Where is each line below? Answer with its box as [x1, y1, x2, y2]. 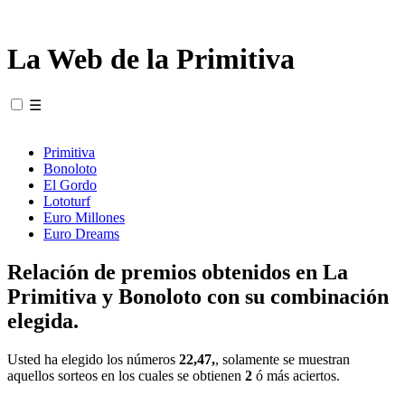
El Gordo [43, 176, 97, 193]
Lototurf [43, 193, 90, 209]
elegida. [7, 308, 79, 333]
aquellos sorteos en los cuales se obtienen [7, 367, 245, 383]
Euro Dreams [43, 225, 119, 241]
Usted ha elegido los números [7, 351, 179, 367]
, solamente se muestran [215, 351, 350, 367]
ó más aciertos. [252, 367, 340, 383]
